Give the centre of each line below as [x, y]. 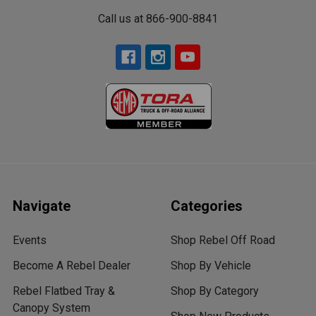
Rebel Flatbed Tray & [64, 291]
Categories [207, 206]
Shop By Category [215, 291]
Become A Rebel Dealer [72, 266]
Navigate [42, 206]
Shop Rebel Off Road [223, 241]
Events [30, 241]
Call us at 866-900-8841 [158, 19]
